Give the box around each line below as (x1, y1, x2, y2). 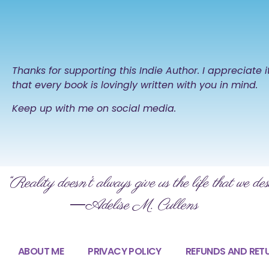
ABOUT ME (18, 244, 64, 258)
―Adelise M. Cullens (6, 195, 198, 216)
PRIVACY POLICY (88, 244, 162, 258)
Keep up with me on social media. (12, 101, 177, 115)
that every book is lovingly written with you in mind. (12, 78, 258, 92)
